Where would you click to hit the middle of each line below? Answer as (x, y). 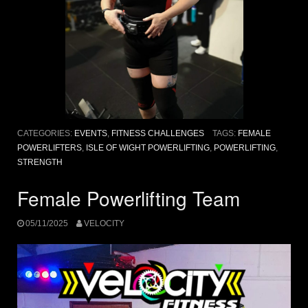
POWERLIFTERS (49, 147)
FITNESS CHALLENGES (158, 133)
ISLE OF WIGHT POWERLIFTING (148, 147)
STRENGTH (40, 162)
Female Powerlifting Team (129, 198)
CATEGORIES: (46, 133)
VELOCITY (104, 223)
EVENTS (91, 133)
